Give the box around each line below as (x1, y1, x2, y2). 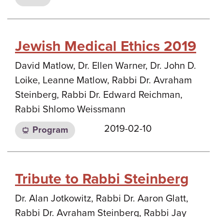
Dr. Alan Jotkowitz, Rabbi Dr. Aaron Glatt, (15, 193, 188, 204)
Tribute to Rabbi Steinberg (15, 170, 189, 188)
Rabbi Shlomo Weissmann (15, 103, 125, 115)
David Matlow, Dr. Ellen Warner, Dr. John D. (15, 60, 196, 72)
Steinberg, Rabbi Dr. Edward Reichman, (15, 89, 183, 101)
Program (32, 124, 68, 136)
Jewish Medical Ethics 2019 (15, 37, 196, 55)
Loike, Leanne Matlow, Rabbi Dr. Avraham (15, 74, 192, 86)
